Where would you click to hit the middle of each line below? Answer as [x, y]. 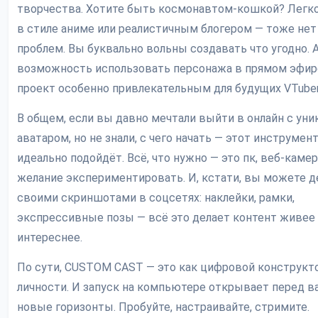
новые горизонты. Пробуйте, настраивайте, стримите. [163, 307]
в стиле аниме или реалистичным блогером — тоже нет [167, 29]
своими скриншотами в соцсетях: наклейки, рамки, [156, 198]
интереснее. [50, 238]
